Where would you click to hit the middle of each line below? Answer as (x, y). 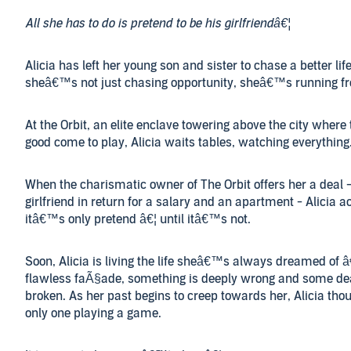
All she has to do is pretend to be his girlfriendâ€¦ (158, 24)
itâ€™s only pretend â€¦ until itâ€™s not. (138, 219)
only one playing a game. (93, 313)
